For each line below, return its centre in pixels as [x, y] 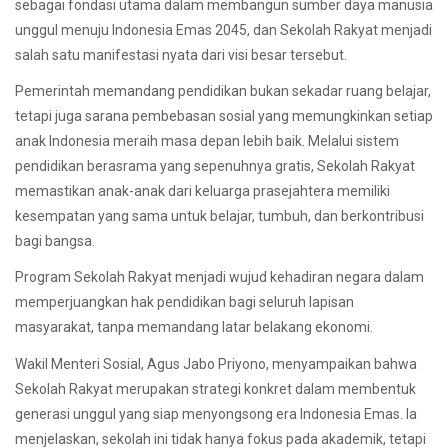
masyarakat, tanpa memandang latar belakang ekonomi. [194, 327]
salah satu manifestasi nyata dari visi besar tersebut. [181, 55]
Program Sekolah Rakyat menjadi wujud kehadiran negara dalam [219, 277]
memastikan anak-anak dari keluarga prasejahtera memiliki [202, 191]
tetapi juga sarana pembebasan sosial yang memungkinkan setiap [224, 116]
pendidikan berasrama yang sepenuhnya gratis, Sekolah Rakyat [215, 166]
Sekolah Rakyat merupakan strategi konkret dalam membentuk [215, 388]
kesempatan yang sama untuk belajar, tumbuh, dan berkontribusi [219, 216]
